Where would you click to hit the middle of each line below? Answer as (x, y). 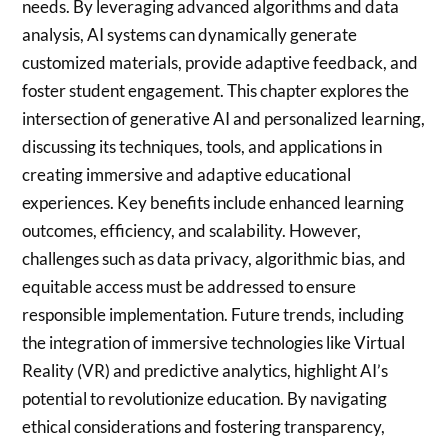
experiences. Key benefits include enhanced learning (213, 203)
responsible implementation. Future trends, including (213, 315)
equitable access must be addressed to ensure (189, 287)
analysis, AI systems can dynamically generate (190, 35)
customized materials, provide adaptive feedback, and (220, 63)
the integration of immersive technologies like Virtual (214, 343)
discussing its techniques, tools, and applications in (202, 147)
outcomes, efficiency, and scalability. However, (192, 231)
